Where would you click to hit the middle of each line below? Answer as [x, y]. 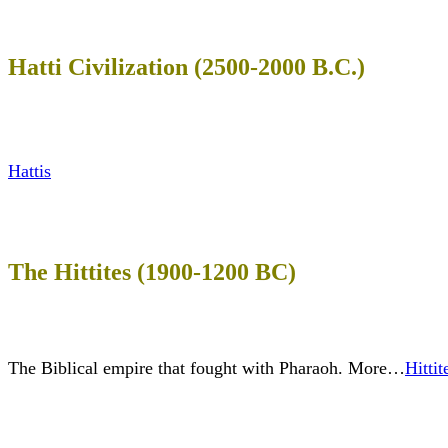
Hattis [29, 171]
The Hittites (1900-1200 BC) [152, 272]
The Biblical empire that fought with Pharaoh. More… [206, 368]
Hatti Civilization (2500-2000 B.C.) [186, 66]
